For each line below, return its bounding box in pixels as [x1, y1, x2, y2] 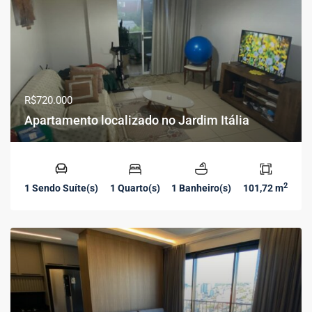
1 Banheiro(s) [171, 182, 232, 194]
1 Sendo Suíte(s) [24, 182, 98, 194]
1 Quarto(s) [109, 182, 160, 194]
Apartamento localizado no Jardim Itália [24, 113, 249, 127]
